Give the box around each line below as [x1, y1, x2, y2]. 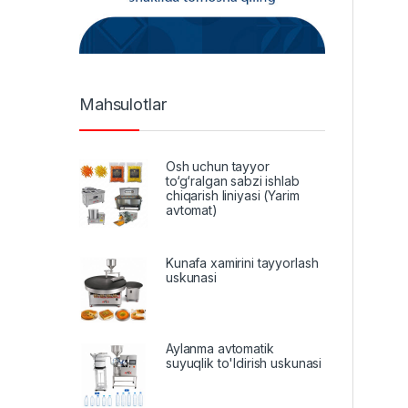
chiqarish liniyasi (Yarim [166, 188, 300, 204]
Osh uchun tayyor [166, 158, 270, 175]
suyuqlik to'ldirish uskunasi [166, 355, 322, 372]
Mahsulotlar [79, 94, 167, 114]
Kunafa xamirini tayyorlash [166, 255, 319, 271]
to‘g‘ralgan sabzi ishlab [166, 173, 300, 189]
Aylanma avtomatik [166, 341, 274, 357]
